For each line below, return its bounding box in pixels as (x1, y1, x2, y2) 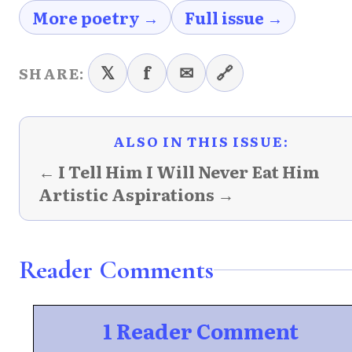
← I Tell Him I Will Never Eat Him (38, 158, 320, 184)
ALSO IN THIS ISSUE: (112, 130, 289, 151)
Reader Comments (19, 253, 214, 286)
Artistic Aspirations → (38, 181, 234, 207)
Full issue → (184, 5, 283, 29)
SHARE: (19, 61, 85, 84)
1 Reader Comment (103, 314, 299, 346)
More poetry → (31, 5, 159, 29)
